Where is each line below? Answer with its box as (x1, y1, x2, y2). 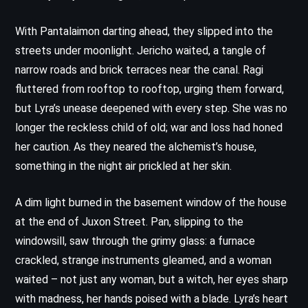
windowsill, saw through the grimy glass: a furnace (15, 234, 255, 247)
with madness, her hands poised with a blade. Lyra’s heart (15, 291, 288, 305)
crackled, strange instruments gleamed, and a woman (15, 253, 272, 267)
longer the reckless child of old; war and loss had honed (15, 120, 283, 134)
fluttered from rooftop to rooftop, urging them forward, (15, 82, 284, 96)
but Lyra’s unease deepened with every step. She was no (15, 101, 287, 115)
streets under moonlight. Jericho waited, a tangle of (15, 43, 266, 57)
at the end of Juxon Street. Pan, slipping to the (15, 214, 243, 228)
